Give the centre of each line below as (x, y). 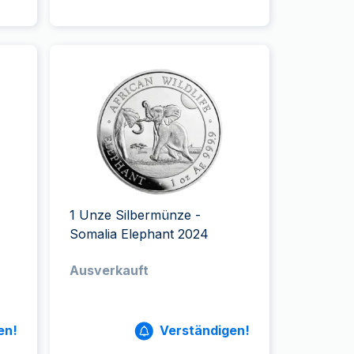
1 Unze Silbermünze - (136, 215)
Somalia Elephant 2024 (139, 234)
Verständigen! (204, 330)
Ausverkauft (109, 270)
